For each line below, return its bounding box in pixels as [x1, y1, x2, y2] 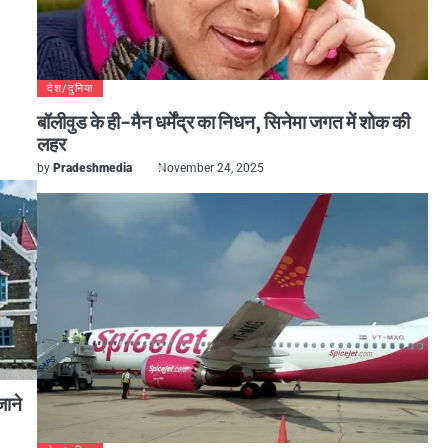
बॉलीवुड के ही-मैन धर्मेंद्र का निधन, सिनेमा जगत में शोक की [36, 110, 410, 134]
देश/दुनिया [46, 82, 93, 95]
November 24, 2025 [157, 161, 264, 175]
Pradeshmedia [52, 161, 132, 175]
